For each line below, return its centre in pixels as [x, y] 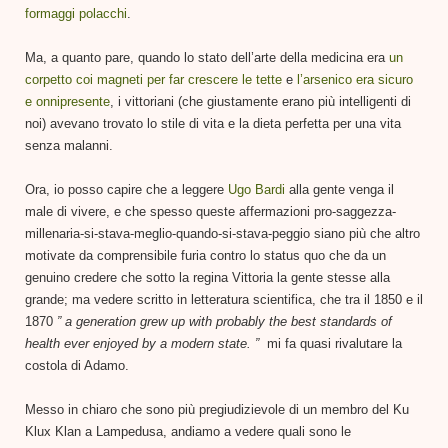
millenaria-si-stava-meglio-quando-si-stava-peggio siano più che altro [222, 233]
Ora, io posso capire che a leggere [126, 189]
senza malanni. [69, 145]
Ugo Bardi [256, 189]
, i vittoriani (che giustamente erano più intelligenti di [260, 101]
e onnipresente [67, 101]
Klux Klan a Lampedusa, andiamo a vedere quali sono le [188, 431]
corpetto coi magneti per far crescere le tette [153, 79]
